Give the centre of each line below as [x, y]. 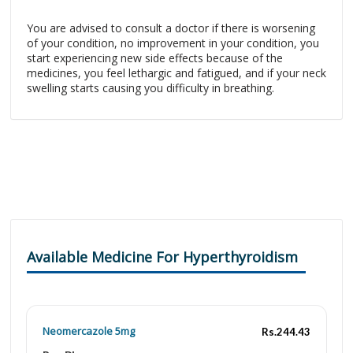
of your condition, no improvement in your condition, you [173, 43]
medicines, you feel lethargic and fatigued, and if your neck [176, 73]
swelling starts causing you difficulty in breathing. [150, 88]
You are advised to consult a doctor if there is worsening [171, 28]
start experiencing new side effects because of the [155, 58]
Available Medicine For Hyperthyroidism [162, 257]
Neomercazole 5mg [89, 331]
